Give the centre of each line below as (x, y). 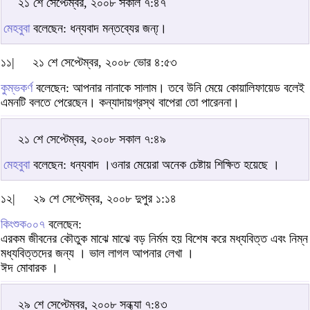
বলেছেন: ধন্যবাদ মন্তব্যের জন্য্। (98, 29)
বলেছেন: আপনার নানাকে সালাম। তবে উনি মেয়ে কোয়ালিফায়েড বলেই (168, 88)
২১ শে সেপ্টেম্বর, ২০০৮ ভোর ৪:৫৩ (105, 63)
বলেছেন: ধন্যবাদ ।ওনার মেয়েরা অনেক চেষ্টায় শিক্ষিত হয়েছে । (155, 165)
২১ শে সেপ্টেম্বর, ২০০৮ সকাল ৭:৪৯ (92, 139)
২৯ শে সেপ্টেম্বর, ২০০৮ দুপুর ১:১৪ (105, 199)
